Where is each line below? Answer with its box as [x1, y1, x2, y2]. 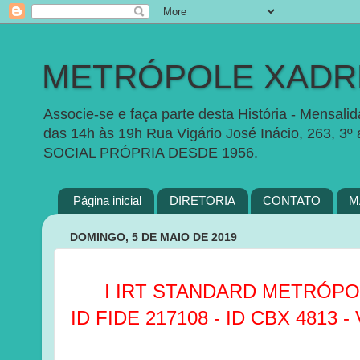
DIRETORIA [169, 194, 235, 208]
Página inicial [72, 194, 141, 208]
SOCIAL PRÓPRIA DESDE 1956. [43, 145, 258, 161]
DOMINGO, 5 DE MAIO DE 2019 [70, 231, 237, 243]
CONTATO [263, 194, 321, 208]
